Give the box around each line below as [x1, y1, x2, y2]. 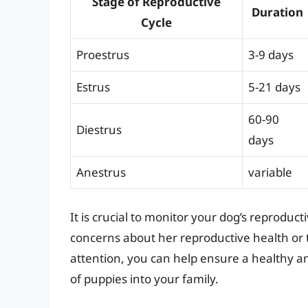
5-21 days [248, 79, 300, 96]
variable [248, 164, 292, 181]
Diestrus [76, 122, 122, 138]
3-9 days [248, 47, 294, 63]
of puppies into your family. [70, 270, 219, 287]
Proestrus [76, 47, 129, 63]
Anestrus [76, 164, 126, 181]
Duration [252, 4, 303, 21]
